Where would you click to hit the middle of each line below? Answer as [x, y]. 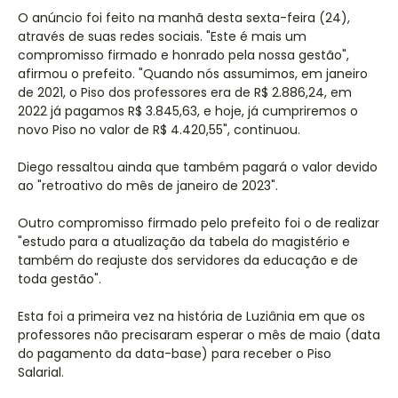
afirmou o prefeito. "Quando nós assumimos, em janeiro [193, 74]
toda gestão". [60, 279]
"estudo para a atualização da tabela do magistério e [184, 242]
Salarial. [41, 372]
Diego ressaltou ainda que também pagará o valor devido [198, 167]
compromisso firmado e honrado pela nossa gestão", [183, 55]
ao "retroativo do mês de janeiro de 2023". [148, 186]
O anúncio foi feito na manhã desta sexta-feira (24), [184, 18]
